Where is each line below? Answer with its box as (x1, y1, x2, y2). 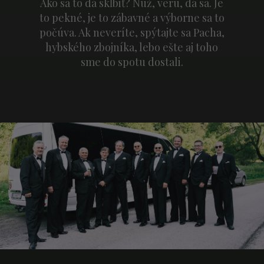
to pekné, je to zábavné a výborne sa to (39, 11, 225, 25)
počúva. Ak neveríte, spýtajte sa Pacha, (39, 25, 225, 39)
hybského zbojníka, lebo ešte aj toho (45, 40, 219, 54)
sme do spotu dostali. (80, 55, 183, 69)
